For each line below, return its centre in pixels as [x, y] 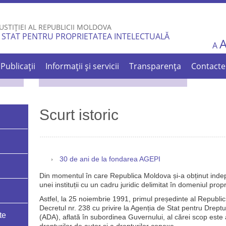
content [91, 28]
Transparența [155, 66]
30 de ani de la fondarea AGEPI [110, 159]
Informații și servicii [82, 66]
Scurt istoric [79, 115]
